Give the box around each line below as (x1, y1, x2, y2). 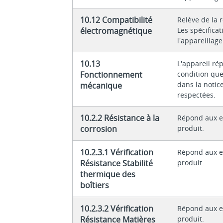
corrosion (80, 123, 117, 134)
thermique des (80, 168, 136, 180)
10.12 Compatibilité (80, 14, 153, 25)
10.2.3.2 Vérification (80, 203, 154, 214)
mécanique (80, 80, 122, 91)
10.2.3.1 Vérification (80, 146, 154, 158)
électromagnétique (80, 25, 152, 36)
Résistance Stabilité (80, 157, 153, 169)
